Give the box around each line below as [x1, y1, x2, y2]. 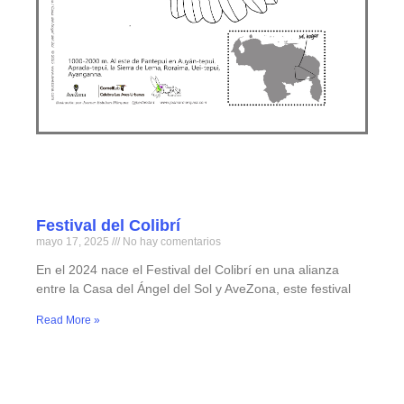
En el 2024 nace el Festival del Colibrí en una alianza [36, 262, 339, 278]
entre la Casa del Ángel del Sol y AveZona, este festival [36, 281, 351, 297]
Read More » [36, 314, 100, 327]
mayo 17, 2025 [36, 235, 112, 249]
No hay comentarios [120, 235, 221, 249]
